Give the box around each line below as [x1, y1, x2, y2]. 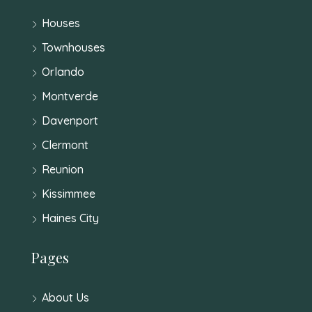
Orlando [42, 64, 84, 79]
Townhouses [42, 40, 105, 54]
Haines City [42, 210, 99, 225]
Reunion [42, 162, 84, 176]
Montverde [42, 88, 98, 103]
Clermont [42, 137, 88, 152]
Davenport [42, 113, 98, 127]
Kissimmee [42, 186, 95, 201]
